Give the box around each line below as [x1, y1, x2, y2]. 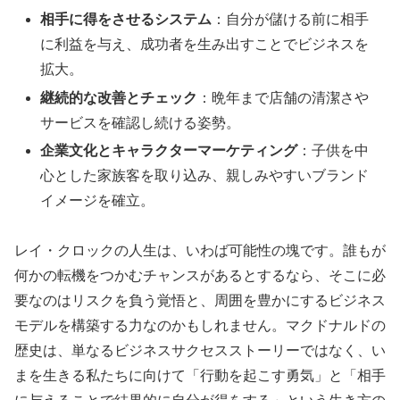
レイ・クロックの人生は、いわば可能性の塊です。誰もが [14, 243, 386, 259]
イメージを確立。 [40, 192, 155, 208]
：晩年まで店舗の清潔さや [197, 89, 370, 105]
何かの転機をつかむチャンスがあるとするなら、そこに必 [14, 268, 386, 284]
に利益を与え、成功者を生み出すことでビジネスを [40, 37, 370, 53]
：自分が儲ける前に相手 [212, 12, 370, 28]
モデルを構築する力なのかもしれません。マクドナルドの [14, 318, 386, 334]
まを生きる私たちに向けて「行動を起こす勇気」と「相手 [14, 368, 386, 384]
